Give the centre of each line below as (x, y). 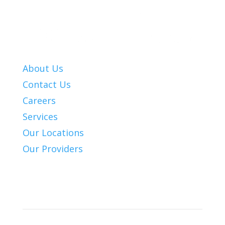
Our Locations (53, 132)
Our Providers (52, 148)
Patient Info (43, 185)
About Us (43, 68)
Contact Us (46, 84)
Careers (39, 100)
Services (40, 116)
